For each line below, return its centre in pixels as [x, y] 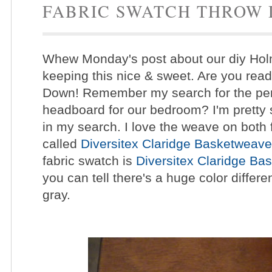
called [62, 144]
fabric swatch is [87, 161]
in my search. [83, 127]
